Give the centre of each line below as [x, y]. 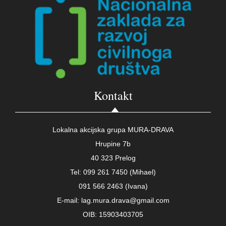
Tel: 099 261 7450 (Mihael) [113, 172]
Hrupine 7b [113, 144]
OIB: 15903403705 [113, 214]
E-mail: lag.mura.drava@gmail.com [113, 200]
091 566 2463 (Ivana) [113, 186]
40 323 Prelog [113, 158]
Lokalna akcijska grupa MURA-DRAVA [113, 129]
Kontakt [113, 95]
